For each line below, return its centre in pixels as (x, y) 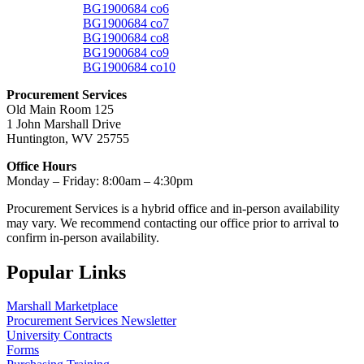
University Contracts (59, 336)
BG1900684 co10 (129, 67)
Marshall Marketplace (62, 306)
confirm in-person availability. (83, 237)
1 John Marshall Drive (64, 123)
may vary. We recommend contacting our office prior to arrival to (173, 223)
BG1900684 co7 (126, 23)
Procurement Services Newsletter (91, 321)
